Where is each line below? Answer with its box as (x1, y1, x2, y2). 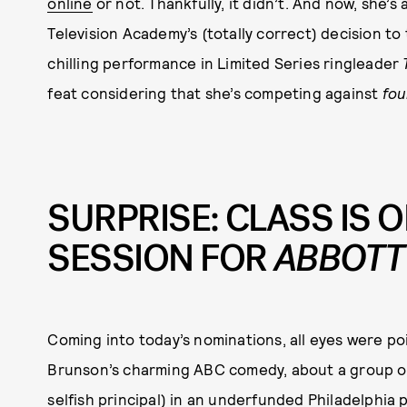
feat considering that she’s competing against (47, 84, 382, 103)
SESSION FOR (47, 234, 273, 284)
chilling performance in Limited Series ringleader (47, 54, 403, 73)
